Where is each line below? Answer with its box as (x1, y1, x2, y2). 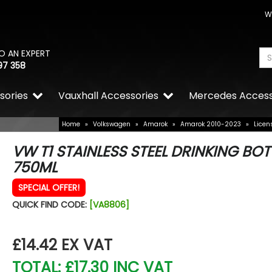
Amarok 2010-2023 (180, 120, 241, 129)
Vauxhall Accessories (58, 89, 158, 103)
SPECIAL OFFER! (18, 182, 80, 194)
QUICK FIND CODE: (12, 199, 89, 211)
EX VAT (61, 234, 112, 256)
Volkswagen (93, 120, 131, 129)
